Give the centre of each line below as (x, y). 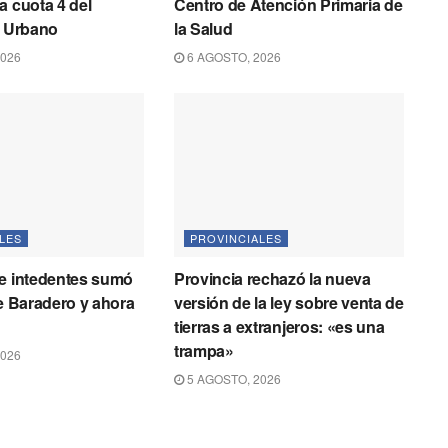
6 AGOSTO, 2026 (232, 56)
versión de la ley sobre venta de (288, 303)
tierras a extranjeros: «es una (279, 327)
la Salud (203, 28)
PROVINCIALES (235, 238)
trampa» (203, 351)
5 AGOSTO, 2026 (232, 379)
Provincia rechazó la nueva (272, 279)
